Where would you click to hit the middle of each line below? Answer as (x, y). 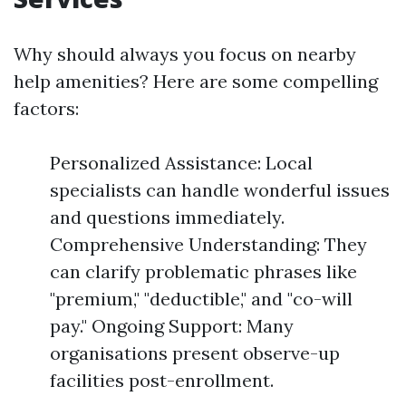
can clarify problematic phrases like (203, 271)
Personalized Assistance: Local (181, 163)
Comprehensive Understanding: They (208, 244)
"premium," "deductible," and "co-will (201, 299)
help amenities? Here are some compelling (196, 81)
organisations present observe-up (195, 353)
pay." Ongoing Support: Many (172, 326)
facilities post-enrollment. (162, 380)
